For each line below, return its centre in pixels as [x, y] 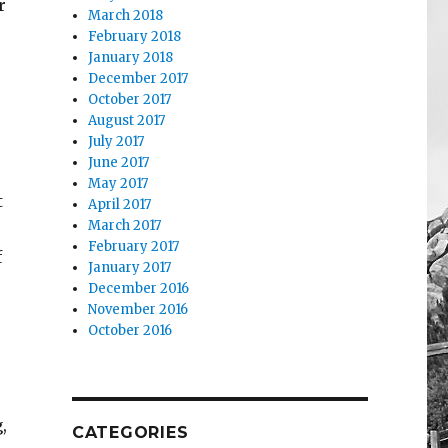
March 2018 [126, 16]
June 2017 [119, 163]
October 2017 [130, 100]
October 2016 [130, 331]
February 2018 [135, 37]
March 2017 [125, 226]
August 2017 [127, 121]
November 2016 [138, 310]
